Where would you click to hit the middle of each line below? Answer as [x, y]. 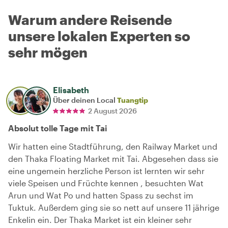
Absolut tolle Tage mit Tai [58, 128]
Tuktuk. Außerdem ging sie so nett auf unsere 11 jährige [114, 207]
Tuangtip [133, 100]
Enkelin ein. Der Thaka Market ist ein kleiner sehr [100, 220]
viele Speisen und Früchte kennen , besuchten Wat [106, 183]
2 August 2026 [112, 111]
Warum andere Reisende [90, 20]
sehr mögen [48, 52]
